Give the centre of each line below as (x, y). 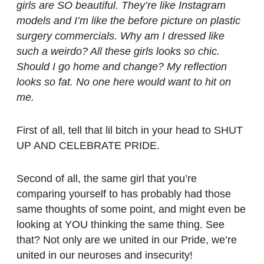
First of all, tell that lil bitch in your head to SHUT (130, 130)
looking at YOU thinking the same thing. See (121, 224)
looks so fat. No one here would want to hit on (124, 82)
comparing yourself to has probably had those (124, 194)
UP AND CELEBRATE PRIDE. (88, 145)
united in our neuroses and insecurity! (105, 255)
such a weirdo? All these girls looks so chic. (118, 51)
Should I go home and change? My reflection (122, 66)
